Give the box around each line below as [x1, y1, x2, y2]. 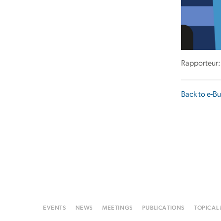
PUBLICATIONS [142, 205, 185, 211]
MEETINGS [102, 205, 133, 211]
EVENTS [43, 205, 67, 211]
